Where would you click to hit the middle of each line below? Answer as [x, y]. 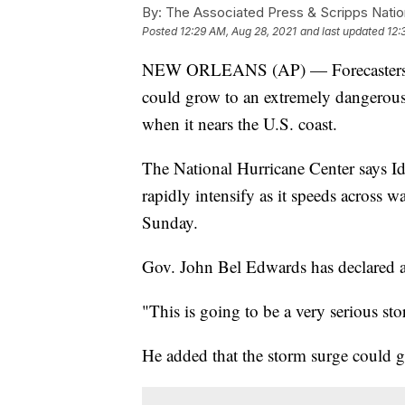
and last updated [342, 31]
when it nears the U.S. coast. [240, 123]
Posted [161, 31]
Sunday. [170, 221]
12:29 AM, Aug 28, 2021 [238, 31]
